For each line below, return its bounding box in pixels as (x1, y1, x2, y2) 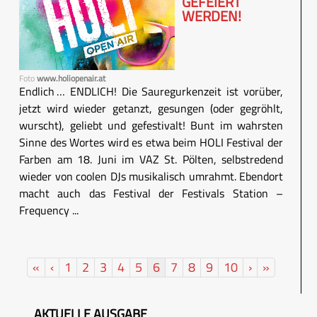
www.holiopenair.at (37, 71, 105, 85)
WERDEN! (182, 5, 241, 28)
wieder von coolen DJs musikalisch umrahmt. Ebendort (19, 167, 283, 185)
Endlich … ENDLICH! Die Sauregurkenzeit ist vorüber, (19, 82, 283, 100)
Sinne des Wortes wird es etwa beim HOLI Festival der (19, 133, 283, 151)
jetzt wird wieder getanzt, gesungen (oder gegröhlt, (19, 99, 283, 117)
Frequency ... (19, 201, 79, 219)
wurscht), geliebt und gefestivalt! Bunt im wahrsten (19, 116, 283, 134)
